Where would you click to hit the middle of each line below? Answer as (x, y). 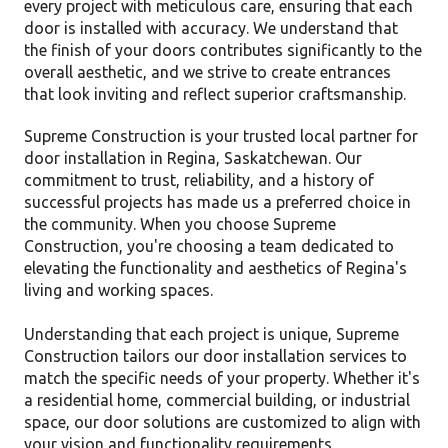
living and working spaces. (118, 289)
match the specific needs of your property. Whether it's (222, 377)
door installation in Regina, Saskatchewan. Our (193, 157)
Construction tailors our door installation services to (215, 355)
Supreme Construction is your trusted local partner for (221, 135)
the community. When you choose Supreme (180, 223)
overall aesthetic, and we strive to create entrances (207, 71)
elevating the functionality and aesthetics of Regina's (215, 267)
